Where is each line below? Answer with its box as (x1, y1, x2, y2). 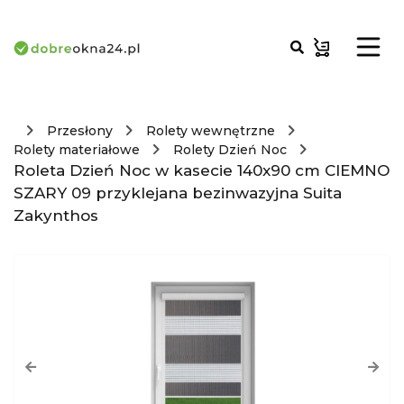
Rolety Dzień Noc (173, 142, 287, 158)
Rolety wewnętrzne (146, 123, 275, 139)
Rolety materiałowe (14, 142, 140, 158)
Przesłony (47, 123, 113, 139)
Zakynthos (14, 207, 98, 225)
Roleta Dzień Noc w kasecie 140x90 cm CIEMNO (14, 161, 390, 179)
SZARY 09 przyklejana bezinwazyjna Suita (14, 184, 342, 202)
